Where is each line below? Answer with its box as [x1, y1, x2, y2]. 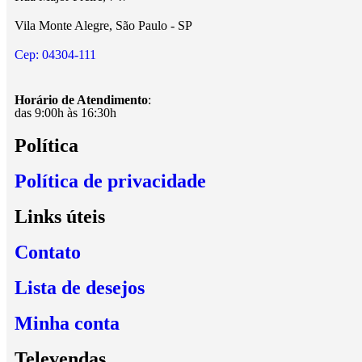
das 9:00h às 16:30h [15, 106, 116, 120]
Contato [15, 242, 81, 263]
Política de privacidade [15, 170, 206, 192]
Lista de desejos [15, 277, 145, 298]
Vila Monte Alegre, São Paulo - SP [15, 19, 192, 32]
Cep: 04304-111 [15, 48, 96, 61]
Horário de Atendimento [15, 93, 148, 107]
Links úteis [15, 206, 105, 227]
